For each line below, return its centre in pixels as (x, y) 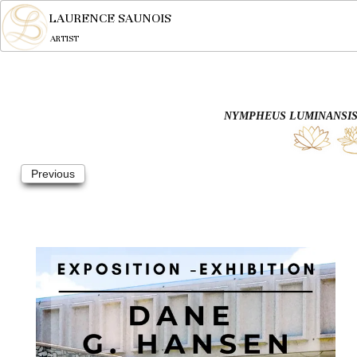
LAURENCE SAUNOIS (110, 18)
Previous (53, 174)
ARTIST (65, 38)
